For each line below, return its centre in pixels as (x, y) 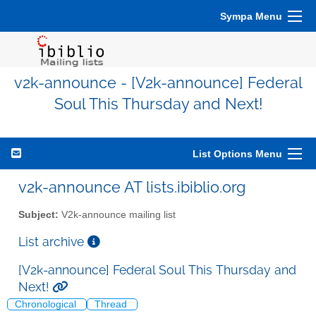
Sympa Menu (251, 16)
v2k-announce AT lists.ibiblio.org (132, 187)
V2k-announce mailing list (117, 214)
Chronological (47, 305)
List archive (53, 241)
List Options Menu (237, 154)
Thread (112, 305)
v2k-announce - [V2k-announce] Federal (158, 83)
